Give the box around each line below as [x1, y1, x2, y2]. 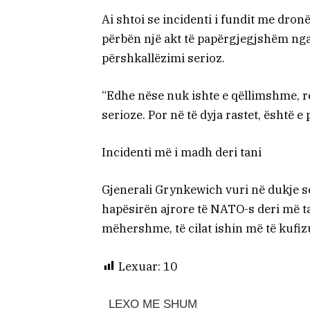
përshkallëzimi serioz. [102, 50, 225, 66]
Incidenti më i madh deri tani [102, 145, 262, 161]
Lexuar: [118, 258, 161, 274]
